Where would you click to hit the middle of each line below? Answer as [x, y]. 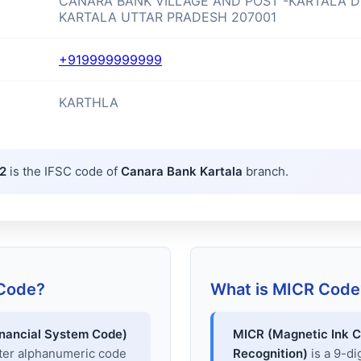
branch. [267, 171]
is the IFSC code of [64, 171]
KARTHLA [89, 102]
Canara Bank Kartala [183, 171]
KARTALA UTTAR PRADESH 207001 [168, 17]
